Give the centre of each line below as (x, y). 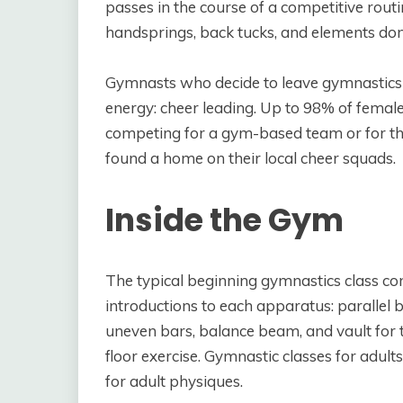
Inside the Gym (224, 220)
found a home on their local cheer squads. (251, 157)
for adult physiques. (174, 381)
